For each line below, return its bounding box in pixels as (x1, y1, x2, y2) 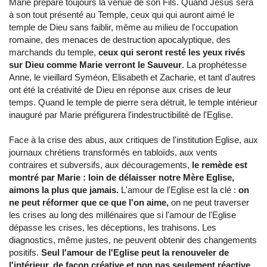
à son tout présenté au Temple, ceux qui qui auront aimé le (9, 10, 234, 20)
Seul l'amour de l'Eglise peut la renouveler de (41, 247, 229, 258)
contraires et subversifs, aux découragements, (9, 160, 192, 170)
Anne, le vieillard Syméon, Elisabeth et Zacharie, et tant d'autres (9, 72, 256, 83)
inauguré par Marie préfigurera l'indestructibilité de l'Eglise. (9, 110, 235, 120)
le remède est (192, 160, 247, 170)
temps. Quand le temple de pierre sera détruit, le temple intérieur (9, 97, 257, 108)
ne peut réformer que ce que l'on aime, (9, 197, 171, 208)
